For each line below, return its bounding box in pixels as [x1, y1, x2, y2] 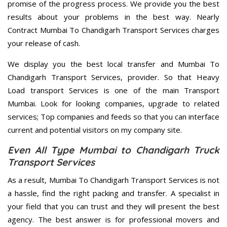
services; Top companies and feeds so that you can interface [8, 111, 219, 122]
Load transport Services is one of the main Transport [8, 85, 219, 96]
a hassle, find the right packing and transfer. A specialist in [8, 188, 219, 199]
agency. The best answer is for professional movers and [8, 214, 219, 225]
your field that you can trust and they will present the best [8, 201, 219, 212]
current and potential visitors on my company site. [8, 125, 182, 135]
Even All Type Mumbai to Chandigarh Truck [8, 144, 219, 157]
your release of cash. [8, 38, 80, 49]
